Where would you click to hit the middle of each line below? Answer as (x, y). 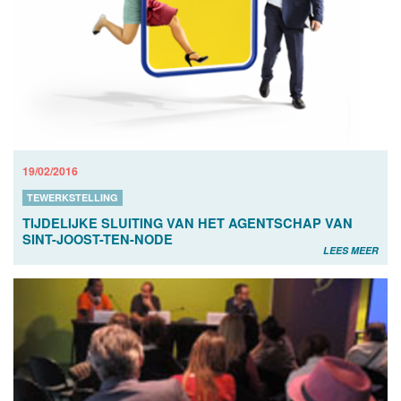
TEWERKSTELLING (73, 197)
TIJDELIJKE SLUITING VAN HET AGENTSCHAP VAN (188, 222)
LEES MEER (351, 250)
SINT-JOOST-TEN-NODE (98, 239)
